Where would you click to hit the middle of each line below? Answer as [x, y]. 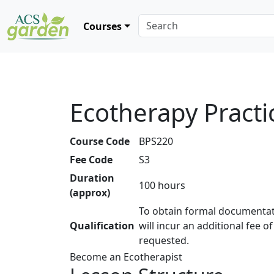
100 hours [162, 185]
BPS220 [156, 141]
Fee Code [91, 160]
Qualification [102, 226]
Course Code [100, 141]
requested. [164, 240]
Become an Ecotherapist [126, 257]
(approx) [90, 193]
